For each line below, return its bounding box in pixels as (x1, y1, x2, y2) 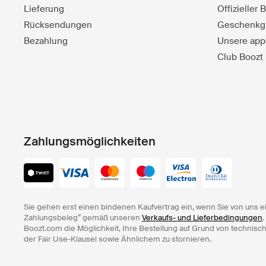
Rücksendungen (24, 19, 92, 31)
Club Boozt (217, 51, 263, 64)
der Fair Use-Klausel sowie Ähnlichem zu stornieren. (24, 234, 211, 245)
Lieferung (24, 3, 64, 15)
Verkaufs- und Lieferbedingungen (142, 213, 262, 223)
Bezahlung (24, 35, 68, 47)
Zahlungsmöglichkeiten (24, 134, 156, 150)
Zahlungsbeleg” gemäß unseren (24, 213, 142, 223)
